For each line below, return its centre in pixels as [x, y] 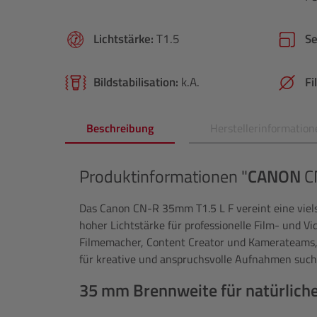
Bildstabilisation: [137, 82]
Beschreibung [120, 128]
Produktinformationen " [163, 177]
